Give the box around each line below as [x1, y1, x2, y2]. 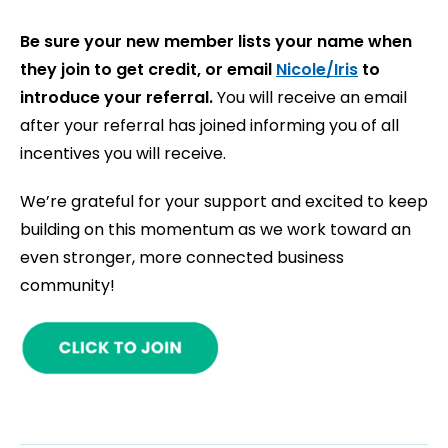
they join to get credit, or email [20, 58, 276, 82]
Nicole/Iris [276, 58, 358, 82]
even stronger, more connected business [20, 246, 344, 270]
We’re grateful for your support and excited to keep [20, 190, 428, 214]
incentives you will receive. [20, 142, 226, 166]
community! [20, 274, 115, 298]
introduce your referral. [20, 86, 217, 110]
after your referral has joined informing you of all [20, 114, 399, 138]
